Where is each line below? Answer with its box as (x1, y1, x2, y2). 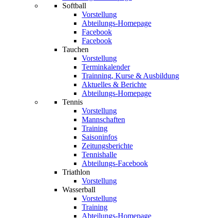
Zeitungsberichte (82, 142, 133, 150)
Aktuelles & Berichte (82, 80, 146, 89)
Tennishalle (82, 150, 117, 159)
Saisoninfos (82, 133, 117, 141)
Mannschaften (82, 115, 125, 124)
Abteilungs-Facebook (82, 159, 148, 167)
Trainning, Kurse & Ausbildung (82, 72, 179, 80)
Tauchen (62, 45, 89, 54)
